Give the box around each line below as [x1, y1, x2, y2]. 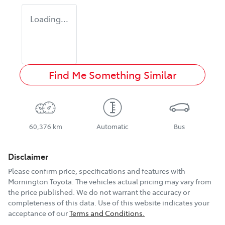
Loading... [30, 13, 68, 25]
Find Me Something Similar [48, 68, 177, 82]
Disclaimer [8, 151, 48, 162]
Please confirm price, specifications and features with [8, 166, 185, 176]
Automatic [96, 122, 129, 131]
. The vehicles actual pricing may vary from [72, 176, 211, 187]
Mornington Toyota [8, 176, 72, 187]
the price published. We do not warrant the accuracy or [8, 187, 190, 197]
